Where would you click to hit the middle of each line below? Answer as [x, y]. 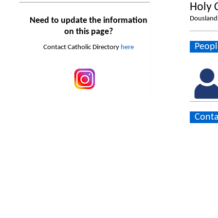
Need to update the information [88, 21]
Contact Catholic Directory [82, 48]
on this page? [88, 32]
